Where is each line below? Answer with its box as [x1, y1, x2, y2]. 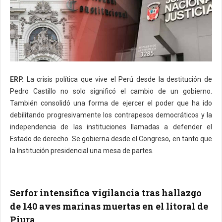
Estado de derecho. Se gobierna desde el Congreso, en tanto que [10, 134, 212, 143]
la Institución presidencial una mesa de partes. [10, 146, 154, 155]
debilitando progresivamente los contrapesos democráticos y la [10, 111, 212, 119]
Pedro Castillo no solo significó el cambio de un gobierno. [10, 87, 212, 95]
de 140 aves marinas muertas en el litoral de [10, 200, 208, 212]
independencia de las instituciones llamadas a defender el [10, 122, 212, 131]
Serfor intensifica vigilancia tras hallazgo [10, 186, 202, 199]
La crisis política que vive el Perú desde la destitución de [26, 75, 213, 83]
